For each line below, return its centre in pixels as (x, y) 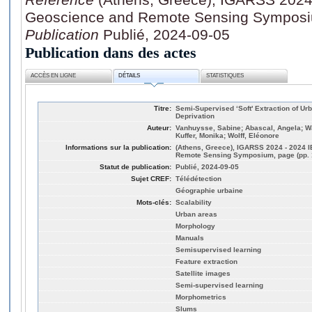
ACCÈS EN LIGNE (54, 76)
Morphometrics (201, 297)
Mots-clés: (154, 202)
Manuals (190, 237)
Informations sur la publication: (118, 147)
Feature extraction (206, 261)
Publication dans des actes (111, 52)
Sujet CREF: (151, 178)
